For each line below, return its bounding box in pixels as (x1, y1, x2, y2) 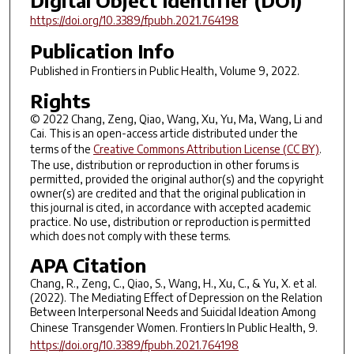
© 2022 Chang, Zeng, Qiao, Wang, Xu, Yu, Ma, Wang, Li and (29, 112, 322, 126)
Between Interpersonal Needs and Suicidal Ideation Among (29, 305, 316, 319)
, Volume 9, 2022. (213, 63, 299, 77)
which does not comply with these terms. (29, 229, 231, 243)
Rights (29, 88, 90, 113)
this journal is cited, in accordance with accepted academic (29, 201, 311, 215)
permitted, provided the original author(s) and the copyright (29, 172, 324, 186)
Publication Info (29, 38, 175, 62)
